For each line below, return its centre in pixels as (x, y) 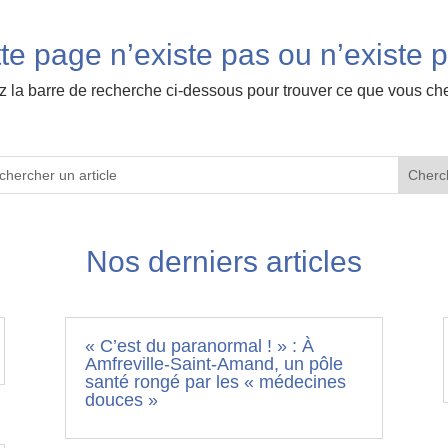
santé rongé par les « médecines (215, 382)
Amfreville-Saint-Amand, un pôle (213, 364)
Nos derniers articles (224, 262)
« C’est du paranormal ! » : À (199, 346)
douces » (121, 400)
